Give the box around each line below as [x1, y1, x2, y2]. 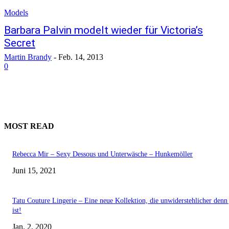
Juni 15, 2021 [12, 166, 56, 175]
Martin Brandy [4, 53, 52, 61]
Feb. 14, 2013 [58, 53, 103, 61]
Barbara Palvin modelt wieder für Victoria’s [4, 24, 203, 36]
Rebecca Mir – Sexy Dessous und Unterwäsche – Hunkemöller [12, 150, 193, 158]
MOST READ [4, 122, 54, 131]
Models [4, 8, 28, 17]
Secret [4, 37, 35, 49]
